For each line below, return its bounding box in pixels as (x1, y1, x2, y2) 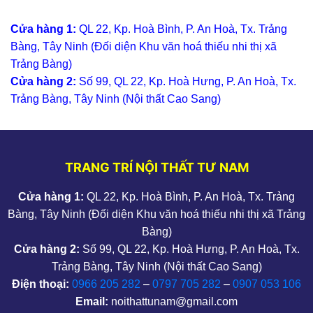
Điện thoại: (12, 278, 69, 291)
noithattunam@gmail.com (108, 296, 238, 308)
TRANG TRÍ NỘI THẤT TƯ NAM (64, 160, 249, 175)
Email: (75, 296, 108, 308)
